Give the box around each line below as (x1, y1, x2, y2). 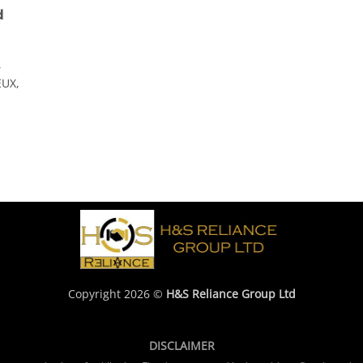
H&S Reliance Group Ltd (165, 285, 296, 301)
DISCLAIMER (148, 338, 215, 354)
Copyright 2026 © (67, 285, 166, 301)
